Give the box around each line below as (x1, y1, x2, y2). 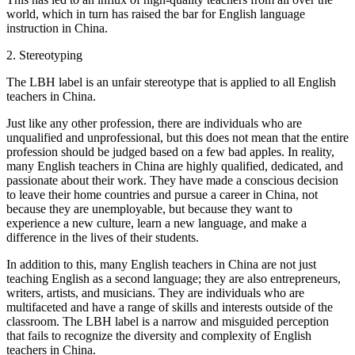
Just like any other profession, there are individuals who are (6, 116, 302, 130)
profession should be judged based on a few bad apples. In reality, (6, 144, 334, 158)
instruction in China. (6, 21, 108, 35)
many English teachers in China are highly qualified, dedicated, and (6, 158, 343, 173)
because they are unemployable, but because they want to (6, 201, 292, 216)
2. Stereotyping (6, 48, 82, 62)
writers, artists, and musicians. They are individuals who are (6, 285, 304, 300)
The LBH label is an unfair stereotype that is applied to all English (6, 74, 336, 89)
